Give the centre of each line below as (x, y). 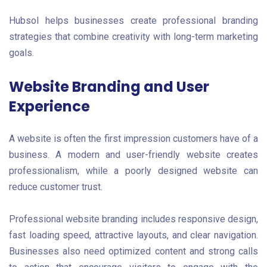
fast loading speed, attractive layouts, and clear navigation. (133, 235)
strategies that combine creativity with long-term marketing (133, 36)
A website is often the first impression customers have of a (133, 139)
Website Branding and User (109, 87)
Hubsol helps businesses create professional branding (133, 20)
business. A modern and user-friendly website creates (133, 155)
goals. (21, 52)
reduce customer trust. (56, 187)
